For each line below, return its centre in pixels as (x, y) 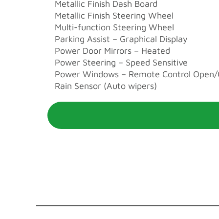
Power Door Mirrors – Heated (112, 50)
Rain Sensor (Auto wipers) (106, 86)
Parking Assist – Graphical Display (121, 39)
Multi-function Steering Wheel (114, 27)
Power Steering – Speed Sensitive (121, 62)
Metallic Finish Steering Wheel (114, 15)
